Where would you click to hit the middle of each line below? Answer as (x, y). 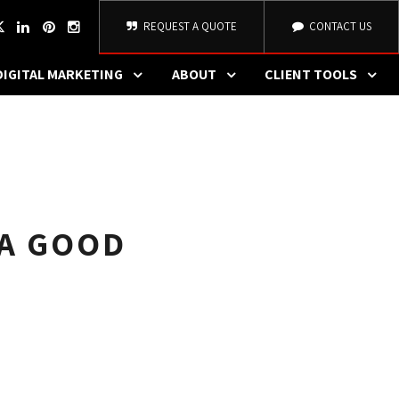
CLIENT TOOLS (311, 74)
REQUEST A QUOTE (189, 26)
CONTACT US (339, 26)
